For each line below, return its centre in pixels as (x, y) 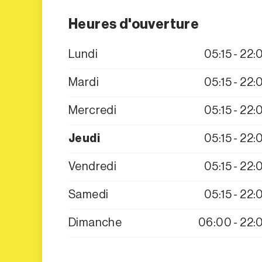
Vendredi (93, 166)
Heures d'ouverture (134, 25)
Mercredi (93, 110)
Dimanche (95, 223)
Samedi (89, 194)
